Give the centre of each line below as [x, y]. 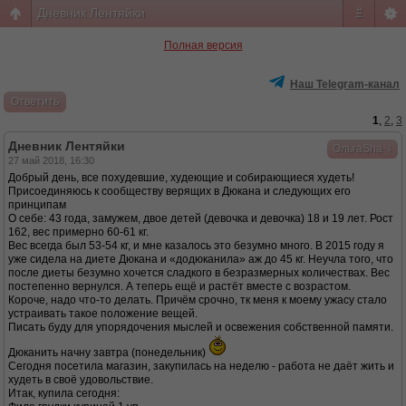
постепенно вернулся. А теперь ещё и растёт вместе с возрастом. [179, 286]
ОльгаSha [358, 149]
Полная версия [203, 45]
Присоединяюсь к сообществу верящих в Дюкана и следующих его [179, 191]
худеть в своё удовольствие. [81, 380]
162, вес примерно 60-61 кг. [78, 232]
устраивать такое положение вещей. [103, 314]
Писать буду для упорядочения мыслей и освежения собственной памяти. [201, 327]
